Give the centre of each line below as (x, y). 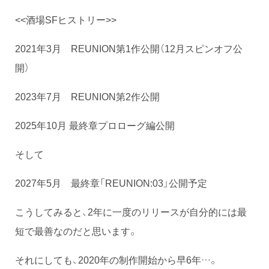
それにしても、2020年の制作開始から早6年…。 (116, 260)
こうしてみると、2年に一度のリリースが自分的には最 (131, 212)
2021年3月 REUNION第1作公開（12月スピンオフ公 (129, 48)
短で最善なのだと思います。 (76, 231)
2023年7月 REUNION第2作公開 (87, 96)
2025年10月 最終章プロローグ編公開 (95, 125)
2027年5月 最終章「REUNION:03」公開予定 (111, 183)
